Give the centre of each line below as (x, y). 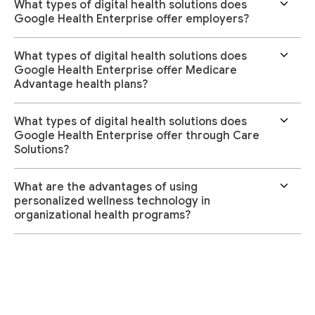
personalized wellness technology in (112, 201)
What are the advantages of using (106, 187)
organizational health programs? (102, 216)
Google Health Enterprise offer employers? (131, 19)
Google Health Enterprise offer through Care (137, 136)
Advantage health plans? (81, 85)
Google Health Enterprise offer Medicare (126, 71)
